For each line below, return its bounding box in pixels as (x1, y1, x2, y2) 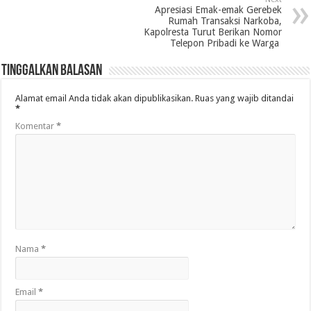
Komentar (15, 121, 57, 131)
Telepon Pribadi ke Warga (169, 37, 282, 49)
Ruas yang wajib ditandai (195, 93, 294, 103)
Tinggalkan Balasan (1, 63, 103, 79)
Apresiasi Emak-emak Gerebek (154, 4, 282, 15)
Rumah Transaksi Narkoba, (167, 15, 282, 26)
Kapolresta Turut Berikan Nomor (143, 26, 282, 37)
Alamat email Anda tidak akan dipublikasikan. (15, 93, 194, 103)
